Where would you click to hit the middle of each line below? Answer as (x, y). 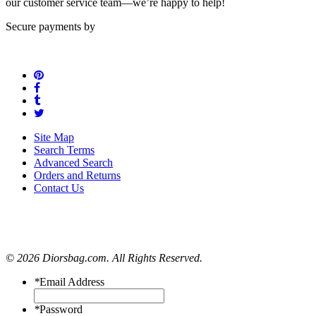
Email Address (72, 282)
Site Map (54, 138)
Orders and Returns (77, 176)
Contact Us (59, 188)
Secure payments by (50, 27)
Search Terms (64, 150)
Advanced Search (73, 163)
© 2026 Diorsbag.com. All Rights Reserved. (104, 258)
